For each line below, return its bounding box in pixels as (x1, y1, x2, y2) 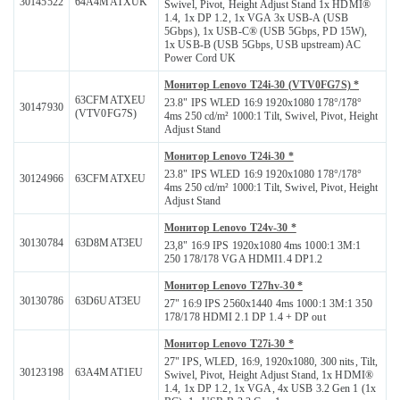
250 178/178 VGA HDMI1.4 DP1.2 (164, 253, 323, 266)
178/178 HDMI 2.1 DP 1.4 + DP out (164, 311, 326, 324)
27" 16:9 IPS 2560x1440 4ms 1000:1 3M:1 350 (164, 297, 372, 311)
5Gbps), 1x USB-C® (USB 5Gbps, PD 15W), (164, 25, 368, 38)
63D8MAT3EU (75, 237, 144, 250)
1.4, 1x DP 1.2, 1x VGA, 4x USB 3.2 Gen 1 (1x (164, 382, 377, 396)
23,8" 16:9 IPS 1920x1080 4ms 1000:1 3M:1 (164, 239, 362, 253)
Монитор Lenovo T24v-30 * (164, 221, 296, 235)
